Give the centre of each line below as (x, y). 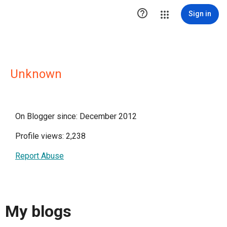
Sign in (200, 14)
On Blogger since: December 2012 (76, 116)
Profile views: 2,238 (50, 136)
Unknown (36, 74)
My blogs (38, 212)
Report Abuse (40, 156)
